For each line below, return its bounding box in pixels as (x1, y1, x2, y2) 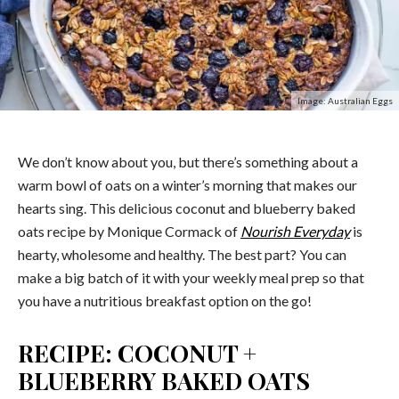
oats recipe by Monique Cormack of (18, 222, 240, 240)
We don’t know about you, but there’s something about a (18, 152, 358, 170)
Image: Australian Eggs (297, 94, 393, 106)
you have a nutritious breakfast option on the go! (18, 291, 312, 309)
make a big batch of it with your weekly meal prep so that (18, 268, 364, 286)
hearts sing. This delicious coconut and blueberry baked (18, 199, 355, 216)
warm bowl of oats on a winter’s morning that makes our (18, 175, 357, 193)
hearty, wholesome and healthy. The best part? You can (18, 245, 346, 263)
